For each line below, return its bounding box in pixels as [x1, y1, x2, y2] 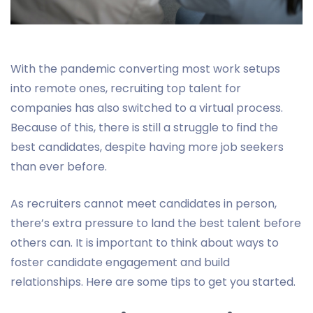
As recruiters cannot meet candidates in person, [10, 195, 277, 212]
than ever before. [10, 158, 107, 175]
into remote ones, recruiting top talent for [10, 80, 241, 96]
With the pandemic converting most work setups [10, 60, 280, 77]
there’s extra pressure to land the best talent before [10, 214, 301, 231]
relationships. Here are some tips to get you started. [10, 273, 296, 290]
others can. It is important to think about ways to [10, 234, 279, 251]
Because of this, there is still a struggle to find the [10, 119, 278, 136]
